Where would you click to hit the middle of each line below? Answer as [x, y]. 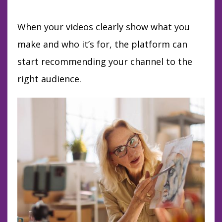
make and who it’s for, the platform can [102, 44]
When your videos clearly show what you [104, 27]
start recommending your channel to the [105, 62]
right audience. [51, 79]
